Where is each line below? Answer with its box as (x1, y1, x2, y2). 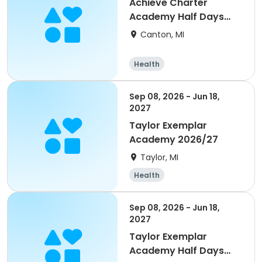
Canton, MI (140, 29, 184, 40)
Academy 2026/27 (178, 133, 218, 146)
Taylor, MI (140, 151, 178, 163)
